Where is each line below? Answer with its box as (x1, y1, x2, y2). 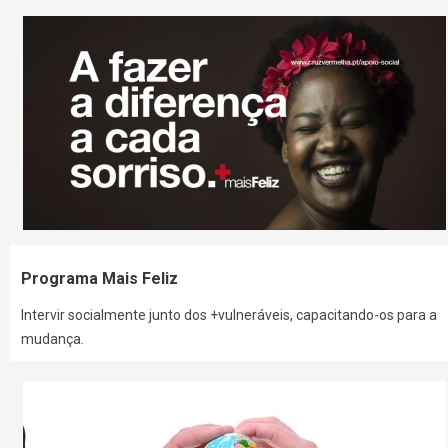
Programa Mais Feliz (21, 269, 179, 289)
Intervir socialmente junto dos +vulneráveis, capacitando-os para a (21, 307, 438, 324)
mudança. (21, 331, 85, 348)
